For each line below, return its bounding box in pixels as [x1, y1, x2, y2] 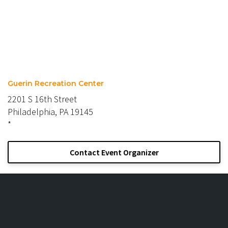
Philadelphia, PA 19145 [8, 105, 93, 118]
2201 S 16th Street [8, 93, 77, 105]
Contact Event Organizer [69, 147, 159, 157]
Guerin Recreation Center [8, 78, 104, 88]
